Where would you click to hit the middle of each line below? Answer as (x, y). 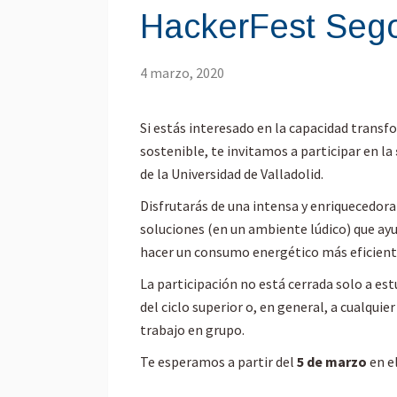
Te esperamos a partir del (218, 361)
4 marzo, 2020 (182, 72)
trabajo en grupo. (192, 329)
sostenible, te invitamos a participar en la (268, 150)
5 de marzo (333, 361)
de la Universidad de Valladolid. (232, 173)
